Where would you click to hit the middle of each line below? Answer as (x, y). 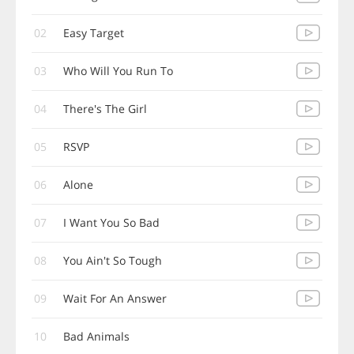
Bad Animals (96, 336)
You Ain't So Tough (113, 260)
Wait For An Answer (115, 298)
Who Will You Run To (118, 71)
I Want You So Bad (111, 222)
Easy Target (94, 33)
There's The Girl (105, 109)
